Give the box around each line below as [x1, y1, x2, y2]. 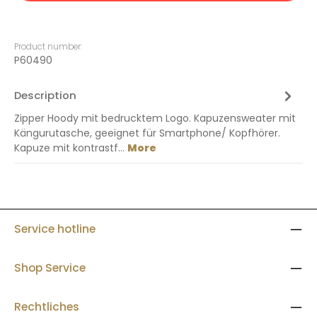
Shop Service [14, 260, 86, 276]
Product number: [14, 41, 82, 52]
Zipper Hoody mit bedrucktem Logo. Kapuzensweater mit [14, 111, 296, 125]
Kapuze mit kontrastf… [14, 141, 127, 155]
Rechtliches [14, 299, 79, 315]
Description [14, 88, 76, 103]
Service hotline [14, 221, 96, 237]
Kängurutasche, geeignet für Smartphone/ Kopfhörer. [14, 126, 280, 140]
